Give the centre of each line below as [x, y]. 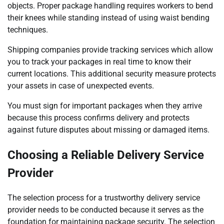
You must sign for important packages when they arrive [105, 106]
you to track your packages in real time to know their [99, 62]
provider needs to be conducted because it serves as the [105, 209]
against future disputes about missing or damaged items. [108, 130]
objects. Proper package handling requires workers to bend [110, 6]
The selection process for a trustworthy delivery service [104, 197]
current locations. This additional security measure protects [112, 74]
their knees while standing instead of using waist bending [108, 18]
